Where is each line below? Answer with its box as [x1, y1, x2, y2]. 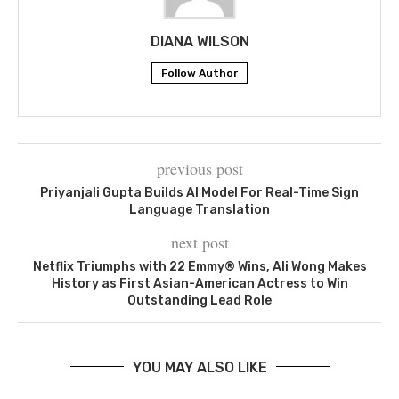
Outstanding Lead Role [127, 292, 272, 308]
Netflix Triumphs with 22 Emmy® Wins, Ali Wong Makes [32, 258, 367, 274]
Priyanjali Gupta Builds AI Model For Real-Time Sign [40, 184, 359, 200]
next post [170, 231, 229, 253]
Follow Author [161, 66, 238, 79]
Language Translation [129, 201, 270, 217]
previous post [156, 157, 243, 179]
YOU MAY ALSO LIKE [132, 358, 267, 376]
